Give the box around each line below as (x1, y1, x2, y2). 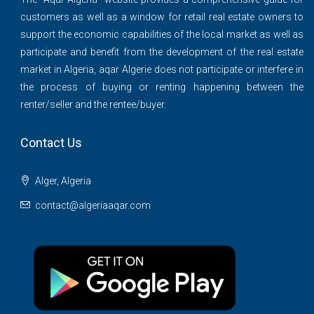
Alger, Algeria (33, 175, 91, 186)
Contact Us (20, 135, 82, 150)
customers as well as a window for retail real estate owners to (20, 11, 303, 22)
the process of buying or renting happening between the (20, 81, 303, 93)
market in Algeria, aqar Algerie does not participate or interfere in (20, 63, 303, 75)
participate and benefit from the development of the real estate (20, 46, 303, 57)
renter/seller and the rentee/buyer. (20, 98, 166, 110)
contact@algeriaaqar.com (35, 199, 151, 211)
